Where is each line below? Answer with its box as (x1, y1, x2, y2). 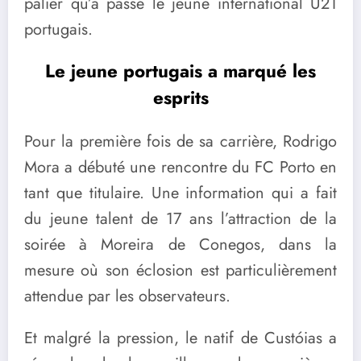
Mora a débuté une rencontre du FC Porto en (24, 156, 337, 180)
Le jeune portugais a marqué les (45, 57, 316, 84)
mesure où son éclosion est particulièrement (24, 259, 337, 283)
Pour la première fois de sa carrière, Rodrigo (24, 130, 337, 154)
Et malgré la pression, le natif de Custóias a (24, 326, 337, 350)
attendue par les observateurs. (24, 284, 230, 309)
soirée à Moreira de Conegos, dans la (24, 233, 337, 257)
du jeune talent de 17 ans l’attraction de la (24, 207, 337, 231)
